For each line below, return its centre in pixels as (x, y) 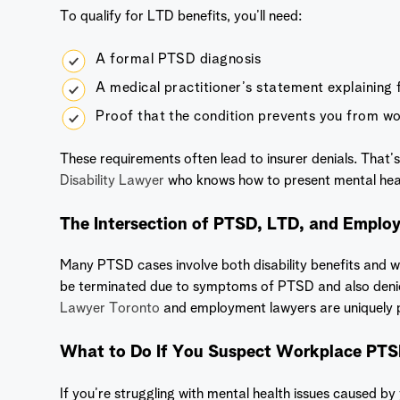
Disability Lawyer (112, 182)
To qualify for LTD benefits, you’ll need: (181, 17)
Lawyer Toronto (110, 309)
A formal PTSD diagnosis (179, 60)
